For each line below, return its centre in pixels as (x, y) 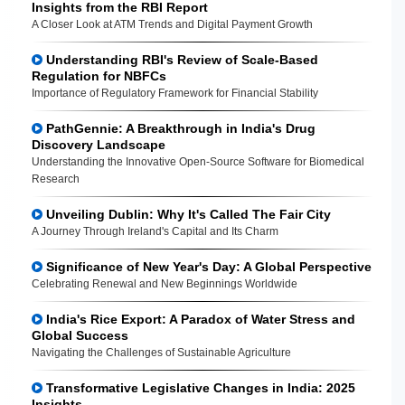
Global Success (80, 335)
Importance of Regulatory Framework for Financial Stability (175, 93)
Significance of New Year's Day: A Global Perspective (207, 266)
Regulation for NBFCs (99, 75)
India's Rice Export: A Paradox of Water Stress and (199, 319)
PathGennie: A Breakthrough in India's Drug (179, 128)
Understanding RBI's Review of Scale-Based (180, 59)
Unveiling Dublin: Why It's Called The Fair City (187, 214)
